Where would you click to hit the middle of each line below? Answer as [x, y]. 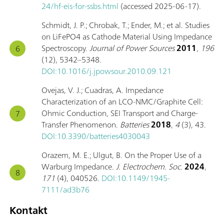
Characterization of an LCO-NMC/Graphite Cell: [122, 102]
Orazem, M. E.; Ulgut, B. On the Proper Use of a [121, 155]
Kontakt [28, 210]
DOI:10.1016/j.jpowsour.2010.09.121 [106, 71]
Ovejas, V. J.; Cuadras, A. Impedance [102, 90]
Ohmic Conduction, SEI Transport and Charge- [120, 113]
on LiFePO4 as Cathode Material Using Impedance [127, 37]
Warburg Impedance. [79, 167]
